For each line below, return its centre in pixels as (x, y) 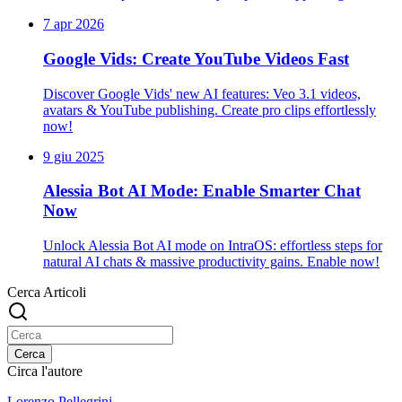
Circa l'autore (45, 371)
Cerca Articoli (47, 293)
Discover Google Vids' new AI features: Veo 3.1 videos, (202, 93)
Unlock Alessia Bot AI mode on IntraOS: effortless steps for (213, 246)
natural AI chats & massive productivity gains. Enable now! (211, 262)
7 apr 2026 (74, 24)
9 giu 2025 (74, 156)
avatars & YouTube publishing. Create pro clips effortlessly (210, 109)
